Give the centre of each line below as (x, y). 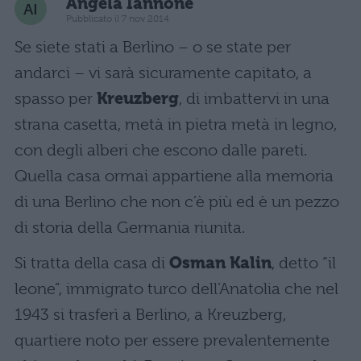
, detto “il (304, 263)
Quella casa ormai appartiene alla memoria (174, 176)
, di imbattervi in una (254, 99)
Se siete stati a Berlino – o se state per (153, 47)
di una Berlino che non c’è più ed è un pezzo (177, 202)
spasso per (56, 99)
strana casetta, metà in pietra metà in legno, (176, 124)
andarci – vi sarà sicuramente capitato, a (163, 73)
